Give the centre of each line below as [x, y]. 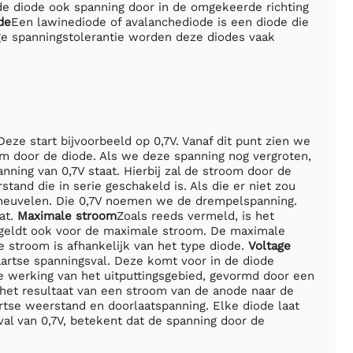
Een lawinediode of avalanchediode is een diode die [160, 22]
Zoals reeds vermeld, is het [195, 216]
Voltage [269, 245]
